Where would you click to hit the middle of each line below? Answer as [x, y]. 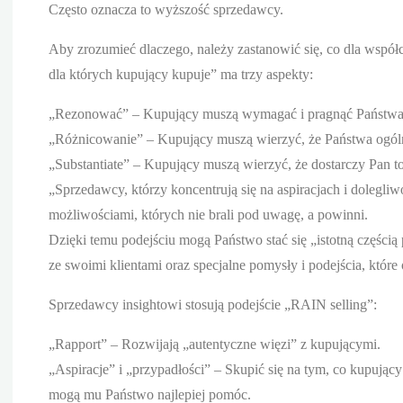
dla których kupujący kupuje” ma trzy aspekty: [181, 74]
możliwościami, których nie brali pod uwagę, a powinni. [208, 214]
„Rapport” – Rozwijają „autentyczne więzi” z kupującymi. [215, 344]
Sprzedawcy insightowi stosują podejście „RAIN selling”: [213, 304]
